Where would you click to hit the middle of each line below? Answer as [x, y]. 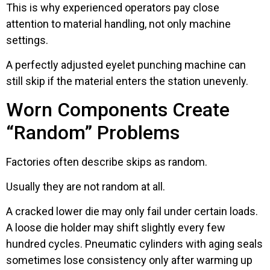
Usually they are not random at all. [86, 187]
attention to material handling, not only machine [118, 24]
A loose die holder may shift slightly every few [116, 228]
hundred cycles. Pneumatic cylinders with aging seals [134, 244]
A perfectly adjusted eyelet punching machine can [126, 65]
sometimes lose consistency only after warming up [129, 260]
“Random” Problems [93, 132]
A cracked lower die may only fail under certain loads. [132, 212]
